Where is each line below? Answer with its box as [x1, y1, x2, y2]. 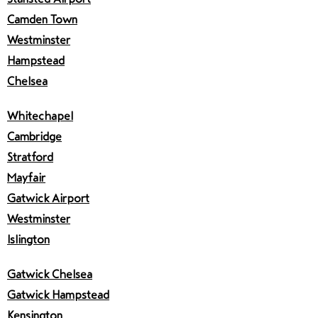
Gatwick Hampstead [7, 289, 109, 301]
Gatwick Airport [7, 192, 89, 204]
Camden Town [7, 13, 77, 26]
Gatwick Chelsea [7, 268, 92, 280]
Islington [7, 234, 50, 246]
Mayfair [7, 172, 45, 184]
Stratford [7, 151, 53, 163]
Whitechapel [7, 110, 73, 122]
